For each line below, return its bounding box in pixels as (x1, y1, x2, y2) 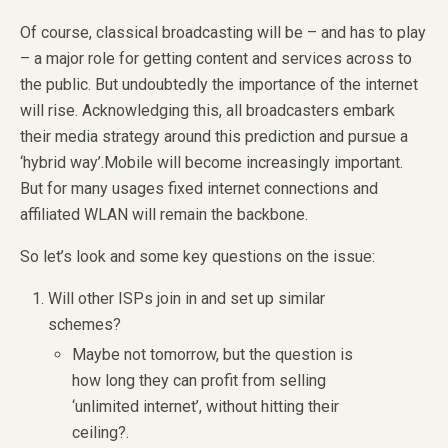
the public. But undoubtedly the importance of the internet (20, 75, 418, 95)
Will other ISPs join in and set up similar (48, 289, 326, 309)
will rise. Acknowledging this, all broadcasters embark (20, 101, 395, 121)
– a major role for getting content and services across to (20, 49, 412, 69)
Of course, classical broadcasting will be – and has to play (20, 23, 426, 43)
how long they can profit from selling (72, 370, 327, 390)
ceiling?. (72, 422, 130, 442)
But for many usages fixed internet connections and (20, 179, 378, 199)
